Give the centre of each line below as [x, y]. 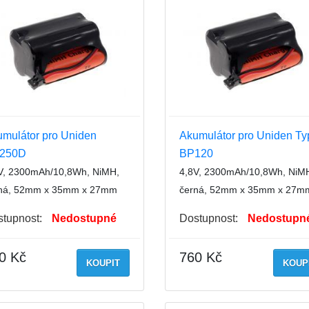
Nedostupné [84, 219]
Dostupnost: [209, 219]
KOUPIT [103, 263]
